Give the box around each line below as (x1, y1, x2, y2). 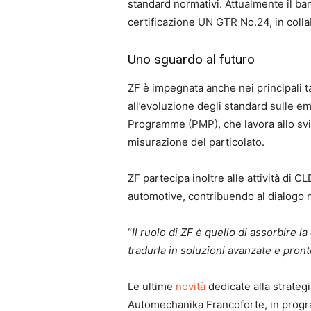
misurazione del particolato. (128, 135, 264, 149)
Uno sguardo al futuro (128, 51, 255, 68)
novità (176, 280, 205, 294)
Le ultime (128, 280, 176, 294)
